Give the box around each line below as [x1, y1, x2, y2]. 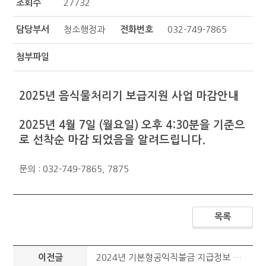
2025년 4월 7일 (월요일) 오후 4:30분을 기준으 [19, 119, 245, 131]
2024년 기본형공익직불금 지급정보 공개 [96, 253, 233, 262]
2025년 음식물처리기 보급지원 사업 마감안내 [19, 90, 239, 102]
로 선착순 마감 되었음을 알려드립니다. [19, 134, 205, 145]
